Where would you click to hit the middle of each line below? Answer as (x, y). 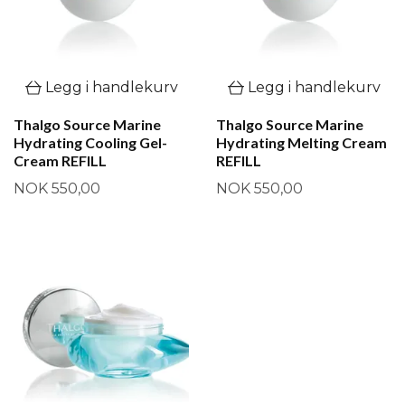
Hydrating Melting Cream (301, 143)
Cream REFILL (60, 161)
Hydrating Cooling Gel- (90, 143)
